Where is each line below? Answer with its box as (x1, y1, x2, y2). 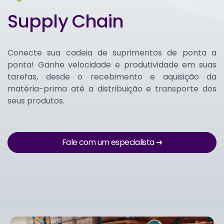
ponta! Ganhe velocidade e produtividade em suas (7, 59, 216, 71)
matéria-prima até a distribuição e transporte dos (7, 83, 216, 95)
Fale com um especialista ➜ (61, 136, 162, 148)
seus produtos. (7, 95, 64, 107)
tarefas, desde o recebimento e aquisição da (7, 71, 216, 83)
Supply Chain (7, 8, 124, 34)
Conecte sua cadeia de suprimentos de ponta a (7, 47, 216, 59)
